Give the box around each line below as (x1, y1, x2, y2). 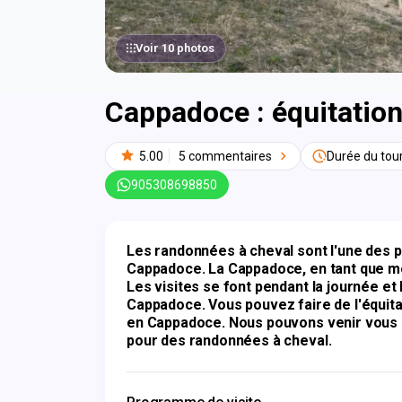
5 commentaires (179, 149, 272, 163)
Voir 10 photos (135, 41, 214, 55)
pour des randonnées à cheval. (127, 332, 332, 349)
